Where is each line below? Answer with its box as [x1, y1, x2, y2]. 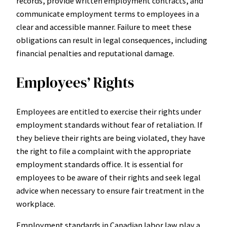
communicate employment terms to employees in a [16, 9, 199, 19]
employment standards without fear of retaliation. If [16, 119, 203, 130]
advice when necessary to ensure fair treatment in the [16, 185, 204, 196]
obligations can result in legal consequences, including [16, 35, 207, 46]
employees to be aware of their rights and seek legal [16, 172, 201, 182]
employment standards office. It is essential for [16, 159, 183, 169]
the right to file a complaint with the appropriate [16, 145, 191, 156]
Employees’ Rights [16, 72, 134, 93]
